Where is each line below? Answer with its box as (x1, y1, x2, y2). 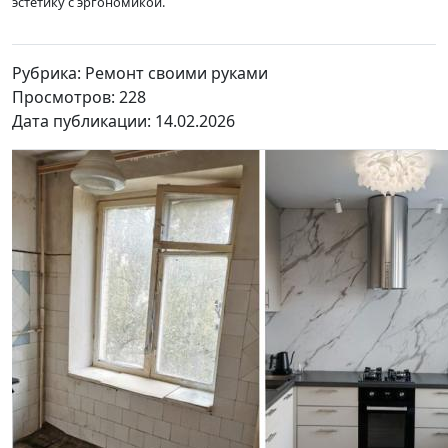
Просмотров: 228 (12, 85, 170, 108)
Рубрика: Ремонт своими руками (12, 61, 268, 84)
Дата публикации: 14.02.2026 (12, 109, 235, 132)
